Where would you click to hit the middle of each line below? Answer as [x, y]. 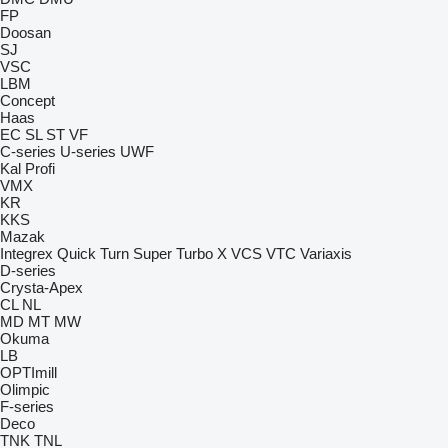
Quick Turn [93, 253]
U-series [88, 151]
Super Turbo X [180, 253]
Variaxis [326, 253]
